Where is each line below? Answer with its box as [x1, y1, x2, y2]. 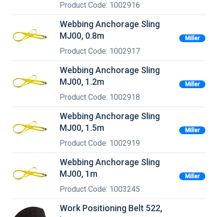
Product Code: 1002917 [60, 46, 140, 56]
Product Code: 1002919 [60, 138, 140, 148]
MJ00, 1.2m [60, 77, 104, 87]
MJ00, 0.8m [60, 31, 104, 41]
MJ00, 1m [60, 169, 97, 179]
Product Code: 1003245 [60, 184, 140, 194]
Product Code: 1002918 [60, 92, 140, 102]
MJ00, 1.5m [60, 123, 104, 133]
